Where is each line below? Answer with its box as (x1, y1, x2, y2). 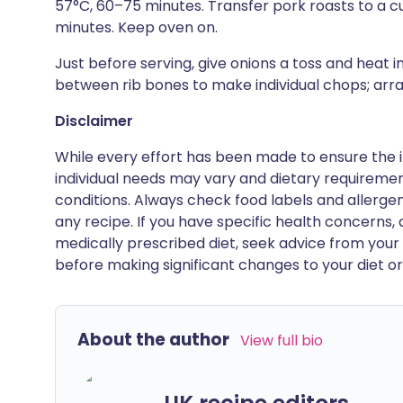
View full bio (240, 330, 323, 351)
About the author (77, 327, 229, 352)
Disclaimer (55, 111, 133, 131)
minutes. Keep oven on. (55, 17, 218, 38)
